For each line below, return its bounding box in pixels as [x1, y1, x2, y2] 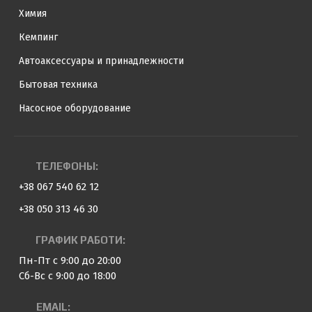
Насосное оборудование [19, 102, 131, 114]
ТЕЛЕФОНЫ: [36, 159, 98, 172]
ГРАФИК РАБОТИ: [36, 233, 125, 246]
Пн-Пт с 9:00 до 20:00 [19, 254, 121, 267]
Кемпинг [19, 31, 58, 43]
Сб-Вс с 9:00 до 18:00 [19, 270, 116, 282]
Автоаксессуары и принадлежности [19, 55, 184, 67]
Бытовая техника [19, 79, 97, 91]
